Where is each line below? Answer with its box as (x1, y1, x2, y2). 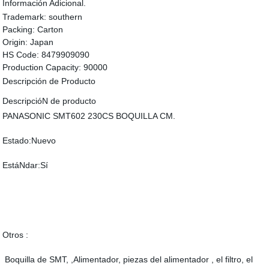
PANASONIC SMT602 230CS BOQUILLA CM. (2, 111, 176, 121)
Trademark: (2, 12, 47, 22)
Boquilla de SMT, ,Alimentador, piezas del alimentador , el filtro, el (2, 255, 253, 264)
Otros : (2, 230, 29, 240)
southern (49, 12, 83, 22)
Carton (37, 25, 64, 34)
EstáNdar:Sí (2, 160, 49, 170)
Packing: (2, 25, 35, 34)
